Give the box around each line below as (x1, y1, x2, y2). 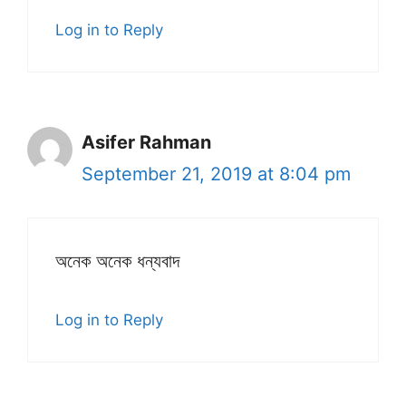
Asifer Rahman (82, 131, 211, 153)
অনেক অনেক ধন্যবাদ (55, 250, 179, 272)
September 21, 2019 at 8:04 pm (82, 163, 351, 185)
